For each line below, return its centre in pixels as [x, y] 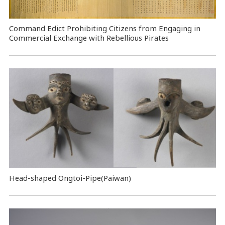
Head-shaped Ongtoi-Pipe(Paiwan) [70, 178]
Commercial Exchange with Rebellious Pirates [89, 38]
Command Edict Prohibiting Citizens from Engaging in [104, 28]
